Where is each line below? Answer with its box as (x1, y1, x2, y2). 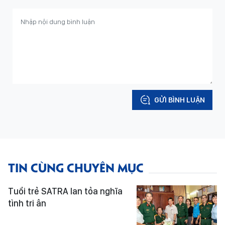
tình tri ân (8, 197, 46, 208)
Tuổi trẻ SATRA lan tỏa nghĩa (8, 185, 123, 196)
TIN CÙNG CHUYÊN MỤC (8, 158, 144, 175)
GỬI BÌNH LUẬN (154, 95, 205, 104)
